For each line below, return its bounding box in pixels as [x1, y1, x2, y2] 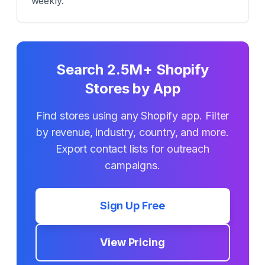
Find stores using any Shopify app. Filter [35, 109, 230, 122]
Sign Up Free [99, 199, 166, 212]
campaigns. [105, 159, 160, 172]
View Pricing [100, 236, 165, 248]
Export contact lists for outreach [56, 143, 209, 155]
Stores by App [84, 80, 181, 97]
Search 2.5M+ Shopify [56, 61, 209, 78]
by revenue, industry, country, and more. [36, 126, 229, 138]
